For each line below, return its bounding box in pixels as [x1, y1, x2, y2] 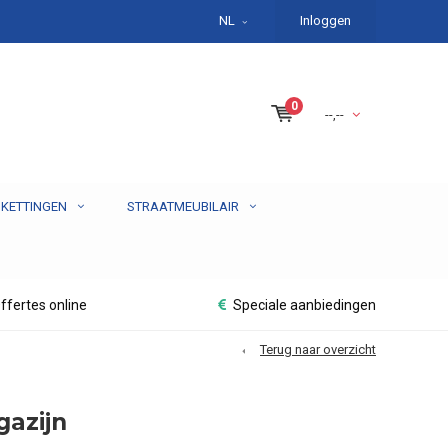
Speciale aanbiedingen [233, 297, 376, 314]
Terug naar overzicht [260, 342, 376, 358]
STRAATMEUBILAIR [127, 199, 239, 215]
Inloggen [300, 13, 351, 28]
